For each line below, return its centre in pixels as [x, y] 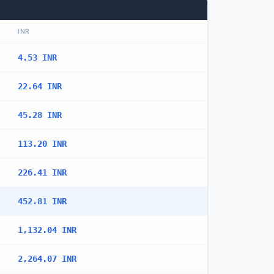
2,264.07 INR [47, 259]
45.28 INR [40, 115]
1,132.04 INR [47, 230]
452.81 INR [42, 201]
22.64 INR [40, 86]
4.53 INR [37, 57]
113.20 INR [42, 144]
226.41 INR [42, 172]
